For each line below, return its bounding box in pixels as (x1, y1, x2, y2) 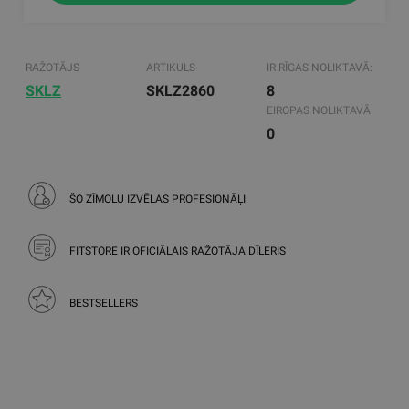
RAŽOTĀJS (26, 61, 80, 75)
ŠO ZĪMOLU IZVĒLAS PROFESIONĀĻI (69, 192, 246, 205)
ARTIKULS (146, 61, 196, 75)
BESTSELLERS (69, 296, 139, 309)
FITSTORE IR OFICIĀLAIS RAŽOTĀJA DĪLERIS (69, 244, 287, 257)
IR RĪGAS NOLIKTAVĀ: (266, 61, 372, 75)
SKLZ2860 (146, 82, 215, 100)
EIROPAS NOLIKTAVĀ (266, 104, 371, 118)
